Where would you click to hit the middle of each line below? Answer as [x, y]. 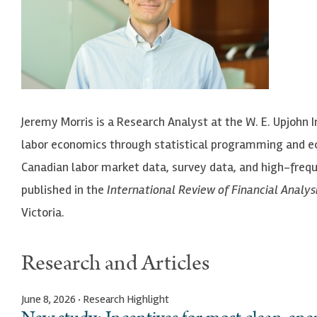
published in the [64, 189]
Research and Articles [115, 263]
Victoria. [43, 212]
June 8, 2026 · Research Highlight [95, 299]
